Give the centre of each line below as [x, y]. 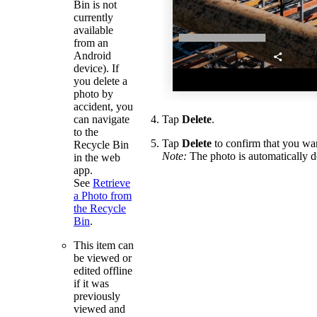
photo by [93, 93]
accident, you [103, 106]
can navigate [102, 119]
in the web [97, 157]
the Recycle [100, 208]
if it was [91, 283]
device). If [96, 68]
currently [93, 17]
